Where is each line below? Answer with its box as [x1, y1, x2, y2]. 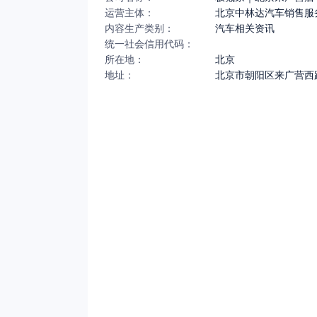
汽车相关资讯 [215, 22, 275, 35]
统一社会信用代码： [105, 38, 194, 50]
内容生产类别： [105, 22, 174, 35]
